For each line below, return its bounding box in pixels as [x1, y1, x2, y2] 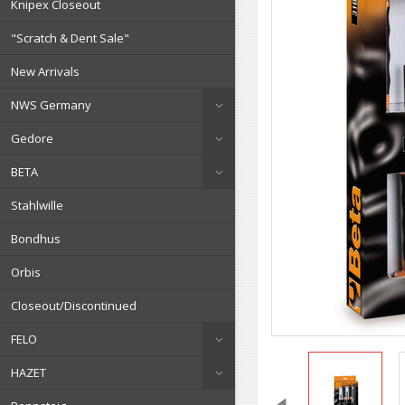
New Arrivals [11, 63, 80, 80]
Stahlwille [11, 197, 63, 213]
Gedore [11, 130, 53, 146]
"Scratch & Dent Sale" [11, 30, 129, 46]
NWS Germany [11, 97, 91, 113]
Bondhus [11, 231, 61, 247]
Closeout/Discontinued [11, 297, 137, 314]
